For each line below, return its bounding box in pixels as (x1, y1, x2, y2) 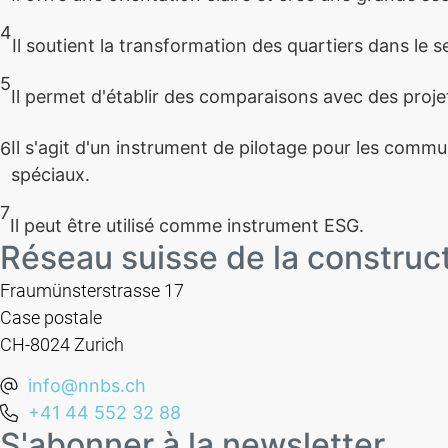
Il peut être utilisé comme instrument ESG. (10, 214, 364, 236)
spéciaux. (11, 163, 90, 185)
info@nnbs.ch (27, 375, 146, 397)
